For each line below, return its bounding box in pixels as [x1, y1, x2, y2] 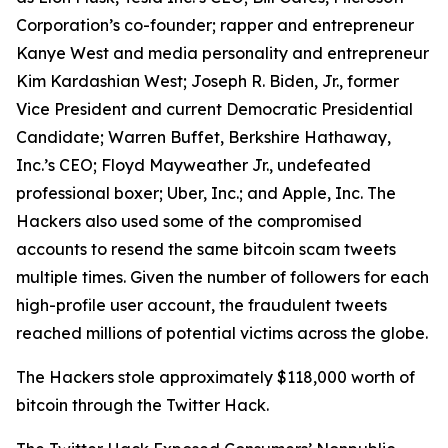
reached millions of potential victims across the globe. [16, 323, 428, 343]
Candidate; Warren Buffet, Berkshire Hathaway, [16, 127, 391, 147]
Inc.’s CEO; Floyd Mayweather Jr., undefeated [16, 155, 371, 175]
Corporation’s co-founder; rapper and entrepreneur [16, 15, 414, 35]
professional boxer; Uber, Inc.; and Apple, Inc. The [16, 183, 396, 203]
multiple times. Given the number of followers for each [16, 267, 429, 287]
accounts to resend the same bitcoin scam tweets [16, 239, 396, 259]
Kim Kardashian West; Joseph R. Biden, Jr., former [16, 71, 399, 91]
